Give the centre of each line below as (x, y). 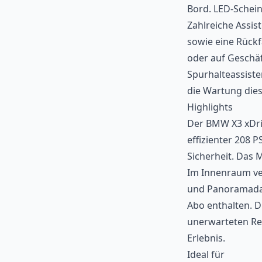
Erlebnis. (206, 238)
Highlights (210, 107)
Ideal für (206, 254)
